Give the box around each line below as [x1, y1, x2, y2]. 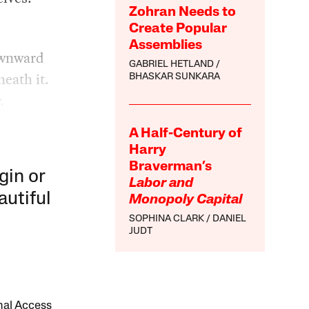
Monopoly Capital [129, 192, 243, 207]
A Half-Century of [129, 126, 243, 141]
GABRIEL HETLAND [129, 59, 215, 70]
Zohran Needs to [129, 5, 237, 19]
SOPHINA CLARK [129, 213, 205, 224]
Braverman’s [129, 159, 212, 174]
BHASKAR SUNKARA [129, 71, 221, 82]
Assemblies [129, 38, 203, 52]
